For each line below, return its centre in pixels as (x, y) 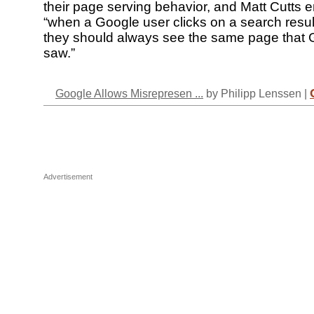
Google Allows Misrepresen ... (129, 94)
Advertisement (68, 177)
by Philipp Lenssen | (257, 94)
